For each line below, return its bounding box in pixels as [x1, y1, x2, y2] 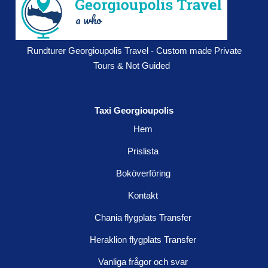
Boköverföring [115, 167, 170, 178]
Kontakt [128, 190, 158, 200]
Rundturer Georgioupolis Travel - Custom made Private [26, 45, 242, 56]
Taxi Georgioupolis [95, 105, 173, 115]
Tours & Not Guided [93, 60, 170, 71]
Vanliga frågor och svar [98, 256, 188, 267]
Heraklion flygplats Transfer [90, 234, 196, 245]
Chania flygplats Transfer [95, 212, 191, 223]
